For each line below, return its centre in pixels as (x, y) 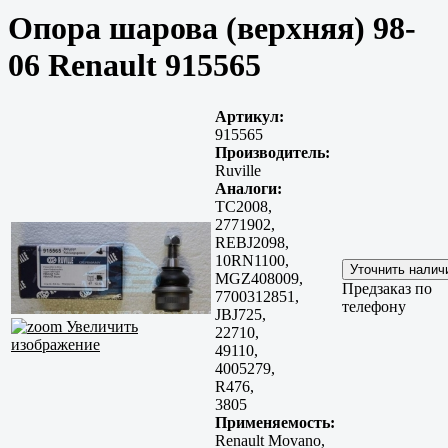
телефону (374, 307)
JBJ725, (240, 315)
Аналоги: (248, 189)
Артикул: (249, 117)
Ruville (238, 171)
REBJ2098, (252, 243)
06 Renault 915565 (134, 64)
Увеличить (100, 327)
